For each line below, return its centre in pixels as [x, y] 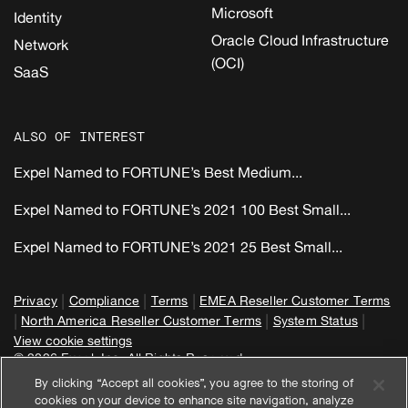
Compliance [104, 300]
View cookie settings [73, 340]
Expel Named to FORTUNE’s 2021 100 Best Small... [182, 209]
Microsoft [242, 12]
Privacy [36, 300]
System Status [315, 320]
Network [41, 44]
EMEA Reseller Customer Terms [295, 300]
